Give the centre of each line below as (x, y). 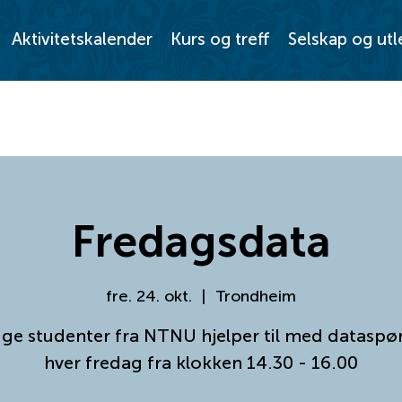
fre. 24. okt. (149, 296)
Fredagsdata (201, 241)
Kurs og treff (220, 39)
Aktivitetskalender (82, 39)
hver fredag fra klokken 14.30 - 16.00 (201, 363)
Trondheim (256, 296)
